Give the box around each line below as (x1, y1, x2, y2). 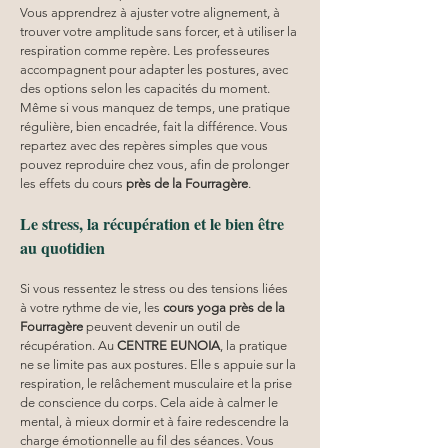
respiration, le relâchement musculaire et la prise (20, 375, 295, 391)
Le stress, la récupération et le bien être (20, 211, 288, 235)
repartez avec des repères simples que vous (20, 137, 271, 153)
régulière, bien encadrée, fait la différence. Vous (20, 118, 291, 134)
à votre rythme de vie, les (20, 299, 163, 315)
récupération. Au (20, 337, 117, 353)
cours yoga (163, 299, 226, 315)
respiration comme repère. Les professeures (20, 42, 273, 58)
